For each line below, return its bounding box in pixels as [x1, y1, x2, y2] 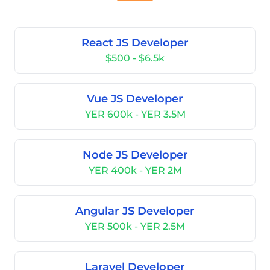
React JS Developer [81, 36, 189, 49]
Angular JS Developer [75, 204, 195, 218]
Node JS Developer [82, 148, 188, 162]
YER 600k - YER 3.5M [84, 108, 186, 120]
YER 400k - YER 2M [88, 165, 182, 176]
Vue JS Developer [87, 92, 183, 105]
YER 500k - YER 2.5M [85, 221, 185, 232]
